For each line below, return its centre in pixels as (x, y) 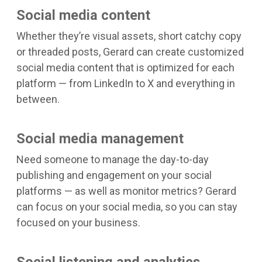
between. (38, 99)
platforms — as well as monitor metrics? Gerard (126, 191)
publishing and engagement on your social (114, 175)
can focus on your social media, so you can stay (127, 206)
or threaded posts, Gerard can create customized (130, 51)
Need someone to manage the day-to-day (113, 159)
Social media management (100, 138)
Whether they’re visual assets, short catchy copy (129, 36)
